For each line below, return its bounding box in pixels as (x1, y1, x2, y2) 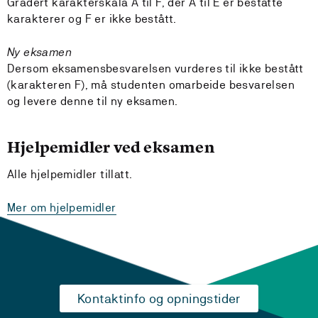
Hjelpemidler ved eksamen (7, 137, 214, 158)
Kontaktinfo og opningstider (77, 291, 241, 306)
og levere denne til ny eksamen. (7, 94, 178, 108)
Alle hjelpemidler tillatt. (7, 168, 133, 181)
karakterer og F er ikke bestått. (7, 12, 177, 26)
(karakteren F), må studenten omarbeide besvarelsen (7, 78, 295, 92)
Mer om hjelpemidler (7, 201, 116, 214)
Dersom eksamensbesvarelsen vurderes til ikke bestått (7, 62, 304, 75)
